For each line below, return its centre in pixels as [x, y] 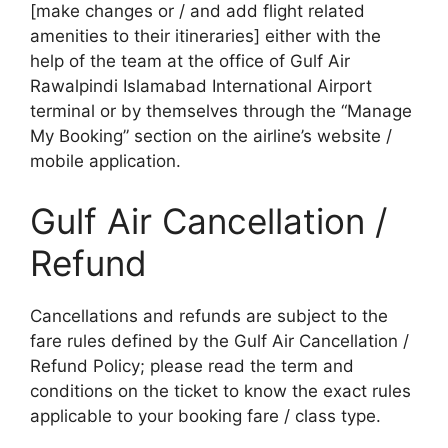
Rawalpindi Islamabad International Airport [201, 86]
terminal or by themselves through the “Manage [221, 111]
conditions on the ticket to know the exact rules [220, 390]
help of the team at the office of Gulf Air [190, 61]
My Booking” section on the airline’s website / [211, 136]
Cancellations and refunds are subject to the [209, 315]
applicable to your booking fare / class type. [205, 415]
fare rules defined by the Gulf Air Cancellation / [219, 340]
